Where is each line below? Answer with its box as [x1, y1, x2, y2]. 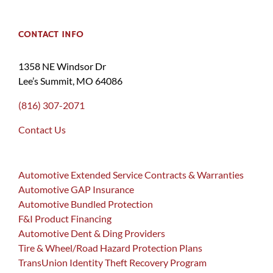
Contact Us [18, 124, 66, 136]
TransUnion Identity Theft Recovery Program [18, 257, 207, 269]
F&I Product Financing [18, 213, 112, 225]
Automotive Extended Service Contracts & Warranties [18, 169, 244, 181]
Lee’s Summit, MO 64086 [18, 75, 122, 87]
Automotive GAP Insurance [18, 183, 134, 196]
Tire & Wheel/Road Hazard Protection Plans [18, 242, 202, 254]
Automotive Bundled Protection [18, 198, 153, 210]
